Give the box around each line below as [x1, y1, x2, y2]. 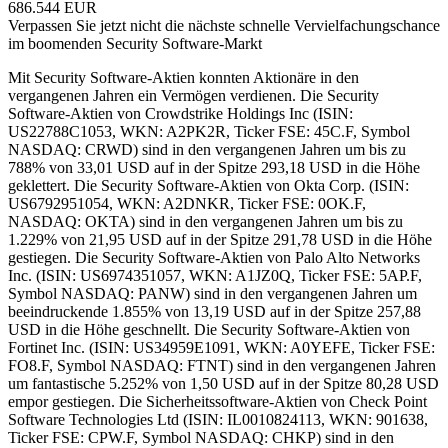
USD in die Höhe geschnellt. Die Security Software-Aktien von [8, 320, 410, 338]
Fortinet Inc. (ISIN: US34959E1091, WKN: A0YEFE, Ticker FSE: [8, 338, 435, 356]
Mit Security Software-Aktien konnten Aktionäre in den [8, 68, 359, 86]
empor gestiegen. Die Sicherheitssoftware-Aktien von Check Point [8, 392, 427, 410]
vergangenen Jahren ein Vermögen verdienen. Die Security [8, 86, 379, 104]
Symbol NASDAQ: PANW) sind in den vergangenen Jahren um [8, 284, 417, 302]
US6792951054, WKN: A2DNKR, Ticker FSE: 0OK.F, [8, 194, 366, 212]
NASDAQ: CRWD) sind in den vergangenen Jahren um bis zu [8, 140, 406, 158]
